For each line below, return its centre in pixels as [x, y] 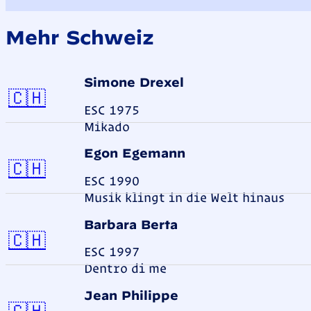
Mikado [107, 126]
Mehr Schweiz [80, 37]
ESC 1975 [112, 109]
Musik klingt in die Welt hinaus [185, 197]
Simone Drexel [134, 83]
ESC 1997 [112, 252]
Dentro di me [126, 268]
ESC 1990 [112, 180]
